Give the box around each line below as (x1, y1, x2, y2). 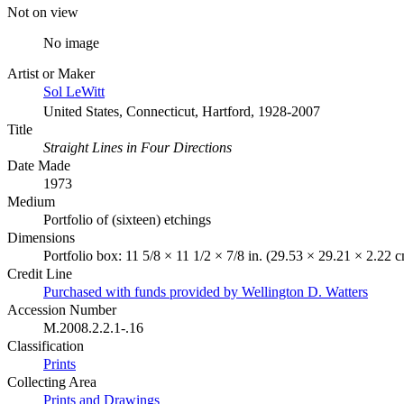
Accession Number (7, 301, 116, 317)
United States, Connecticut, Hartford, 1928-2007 (43, 103, 320, 119)
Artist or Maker (7, 65, 95, 81)
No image (43, 34, 99, 50)
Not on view (7, 4, 78, 20)
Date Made (7, 157, 70, 173)
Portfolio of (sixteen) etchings (43, 211, 211, 227)
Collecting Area (7, 373, 96, 390)
